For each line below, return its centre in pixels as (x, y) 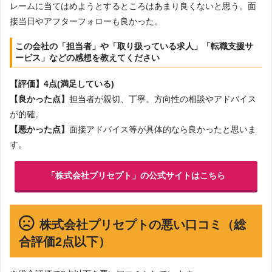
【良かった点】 (39, 99)
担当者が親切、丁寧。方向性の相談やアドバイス (163, 99)
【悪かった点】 (39, 130)
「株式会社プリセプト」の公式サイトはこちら (136, 176)
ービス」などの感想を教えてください (87, 58)
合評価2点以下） (65, 241)
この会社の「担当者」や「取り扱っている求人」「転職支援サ (134, 46)
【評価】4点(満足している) (62, 84)
